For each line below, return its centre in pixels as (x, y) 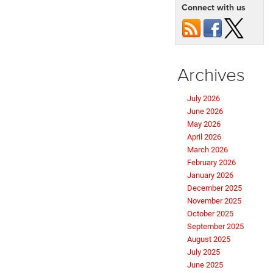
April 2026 (204, 137)
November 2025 (214, 201)
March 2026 (207, 150)
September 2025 (215, 227)
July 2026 (204, 99)
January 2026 (210, 175)
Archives (211, 74)
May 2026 (204, 124)
